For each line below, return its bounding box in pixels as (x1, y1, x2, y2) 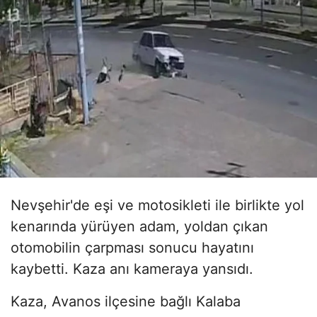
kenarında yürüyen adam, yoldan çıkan (11, 218, 268, 236)
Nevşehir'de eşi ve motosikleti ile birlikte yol (11, 197, 304, 214)
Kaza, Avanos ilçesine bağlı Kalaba (11, 293, 241, 311)
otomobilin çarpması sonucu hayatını (11, 239, 254, 257)
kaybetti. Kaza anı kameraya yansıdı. (11, 260, 253, 278)
